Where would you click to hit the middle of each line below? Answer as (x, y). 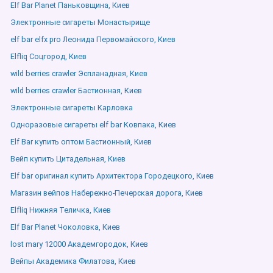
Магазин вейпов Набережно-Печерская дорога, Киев (107, 193)
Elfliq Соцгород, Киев (48, 56)
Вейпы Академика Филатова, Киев (73, 261)
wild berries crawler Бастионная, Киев (76, 90)
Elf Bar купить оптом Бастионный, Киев (81, 142)
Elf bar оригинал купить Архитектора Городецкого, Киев (112, 176)
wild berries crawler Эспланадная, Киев (79, 73)
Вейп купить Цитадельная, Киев (68, 159)
